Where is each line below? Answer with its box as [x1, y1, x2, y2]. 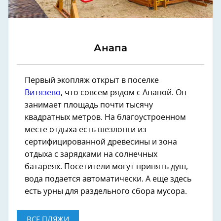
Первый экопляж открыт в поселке [25, 76, 159, 84]
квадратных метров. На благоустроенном [25, 113, 186, 121]
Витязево [25, 88, 61, 97]
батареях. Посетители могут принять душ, [25, 162, 188, 171]
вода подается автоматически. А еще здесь [25, 175, 191, 183]
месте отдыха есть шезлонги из [25, 125, 147, 134]
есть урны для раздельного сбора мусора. [25, 187, 187, 195]
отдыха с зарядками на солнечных [25, 150, 157, 158]
